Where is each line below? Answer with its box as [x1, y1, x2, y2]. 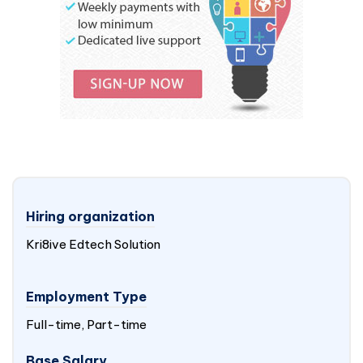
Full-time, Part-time [26, 317, 147, 332]
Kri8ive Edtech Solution [26, 237, 160, 252]
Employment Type [26, 288, 147, 305]
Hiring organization [26, 208, 155, 224]
